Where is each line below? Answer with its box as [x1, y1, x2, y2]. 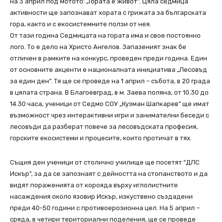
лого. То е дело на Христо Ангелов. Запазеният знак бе [10, 43, 186, 51]
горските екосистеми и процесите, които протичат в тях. [10, 134, 192, 142]
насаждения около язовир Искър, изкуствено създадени [10, 193, 193, 201]
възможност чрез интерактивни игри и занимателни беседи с [10, 111, 209, 119]
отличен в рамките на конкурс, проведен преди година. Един [10, 55, 207, 62]
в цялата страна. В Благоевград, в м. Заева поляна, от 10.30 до [10, 89, 209, 97]
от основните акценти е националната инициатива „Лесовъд [10, 66, 207, 74]
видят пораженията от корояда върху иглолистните [10, 181, 178, 189]
